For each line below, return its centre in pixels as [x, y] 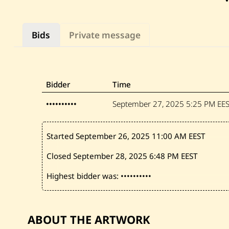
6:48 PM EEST [174, 156]
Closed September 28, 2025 [98, 156]
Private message [105, 35]
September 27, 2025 [149, 104]
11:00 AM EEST [179, 136]
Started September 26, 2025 [99, 136]
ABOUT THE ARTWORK [89, 219]
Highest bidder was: [84, 176]
